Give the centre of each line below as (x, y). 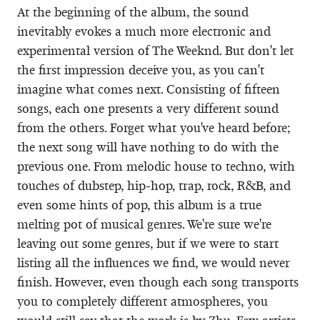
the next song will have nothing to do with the (148, 147)
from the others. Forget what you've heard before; (154, 127)
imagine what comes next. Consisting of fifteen (149, 89)
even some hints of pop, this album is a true (139, 205)
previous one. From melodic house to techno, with (156, 166)
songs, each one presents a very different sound (148, 108)
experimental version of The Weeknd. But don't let (155, 50)
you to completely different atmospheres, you (142, 301)
